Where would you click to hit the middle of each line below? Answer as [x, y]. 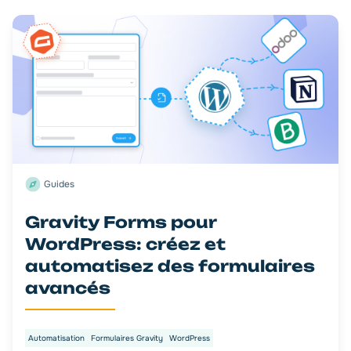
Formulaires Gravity [127, 338]
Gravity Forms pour [121, 223]
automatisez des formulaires [170, 266]
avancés [68, 288]
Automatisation [56, 338]
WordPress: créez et [125, 244]
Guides [59, 185]
